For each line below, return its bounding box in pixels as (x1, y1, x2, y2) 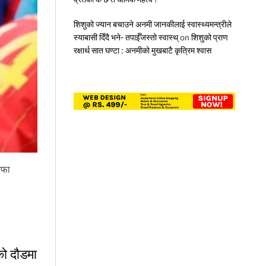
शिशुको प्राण (191, 32, 228, 42)
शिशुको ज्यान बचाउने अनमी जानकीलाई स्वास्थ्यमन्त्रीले (73, 19, 232, 29)
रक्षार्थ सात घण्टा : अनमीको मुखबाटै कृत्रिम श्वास (73, 45, 211, 55)
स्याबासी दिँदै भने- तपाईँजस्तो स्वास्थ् (73, 32, 178, 42)
